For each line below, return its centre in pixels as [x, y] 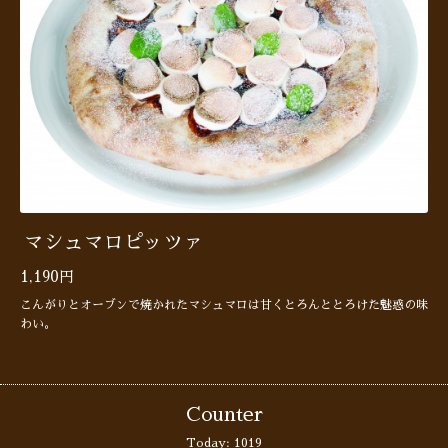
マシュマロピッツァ [113, 243]
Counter [224, 415]
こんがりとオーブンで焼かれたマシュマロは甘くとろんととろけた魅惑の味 [224, 305]
